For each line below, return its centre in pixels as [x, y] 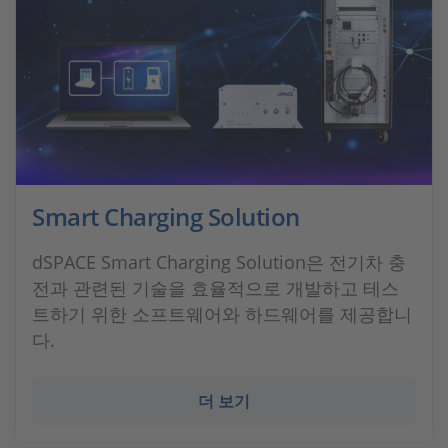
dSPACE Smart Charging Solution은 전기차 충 [219, 262]
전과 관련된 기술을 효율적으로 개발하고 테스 [215, 288]
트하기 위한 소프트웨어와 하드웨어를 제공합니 [222, 314]
